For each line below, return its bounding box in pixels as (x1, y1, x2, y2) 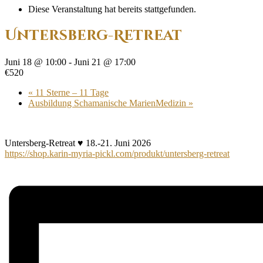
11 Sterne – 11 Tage (33, 87, 109, 97)
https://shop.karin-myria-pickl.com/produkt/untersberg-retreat (5, 148, 230, 159)
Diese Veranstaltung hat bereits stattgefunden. (28, 4, 196, 14)
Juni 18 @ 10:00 (5, 56, 66, 67)
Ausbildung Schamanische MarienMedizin (28, 97, 188, 108)
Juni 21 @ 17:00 (74, 56, 136, 67)
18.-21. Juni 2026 (83, 137, 151, 148)
